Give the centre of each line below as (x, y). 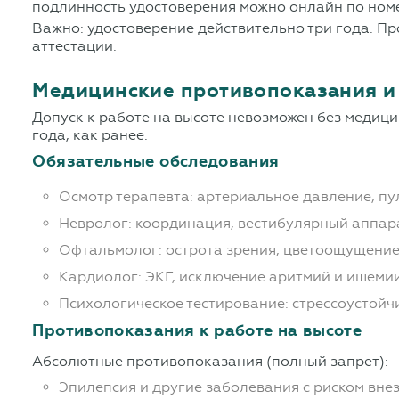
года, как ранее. (90, 135)
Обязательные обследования (156, 162)
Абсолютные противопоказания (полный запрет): (211, 362)
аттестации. (75, 46)
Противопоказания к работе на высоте (197, 331)
